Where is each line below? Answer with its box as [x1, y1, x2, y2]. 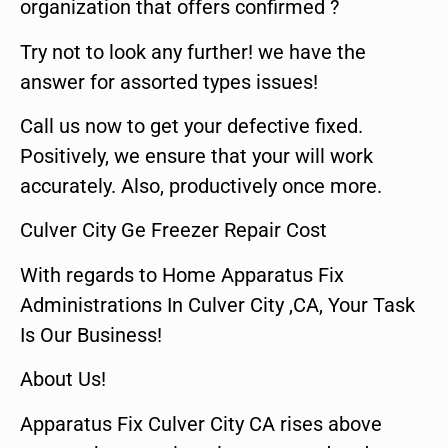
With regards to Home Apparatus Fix [20, 262, 344, 287]
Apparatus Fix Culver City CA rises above [20, 411, 382, 436]
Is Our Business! [20, 322, 162, 347]
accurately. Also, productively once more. [20, 173, 382, 198]
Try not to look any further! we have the [20, 39, 366, 64]
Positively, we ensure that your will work [20, 143, 373, 168]
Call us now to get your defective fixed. [20, 113, 363, 138]
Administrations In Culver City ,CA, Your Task [20, 292, 415, 317]
